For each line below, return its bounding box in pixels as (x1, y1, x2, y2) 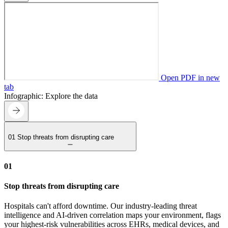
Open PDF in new (159, 73, 220, 82)
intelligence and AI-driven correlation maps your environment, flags (4, 211, 221, 220)
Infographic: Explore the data (4, 92, 98, 101)
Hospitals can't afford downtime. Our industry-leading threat (4, 202, 197, 211)
